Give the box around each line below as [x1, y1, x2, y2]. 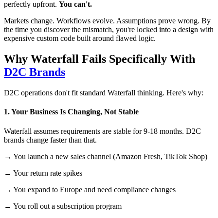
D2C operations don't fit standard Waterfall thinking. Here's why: [4, 89, 203, 97]
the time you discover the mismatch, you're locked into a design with [4, 25, 214, 34]
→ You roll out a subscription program [4, 201, 122, 210]
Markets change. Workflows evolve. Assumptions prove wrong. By [4, 17, 211, 25]
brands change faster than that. [4, 135, 97, 144]
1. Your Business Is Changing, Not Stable [4, 108, 139, 116]
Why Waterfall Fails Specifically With [4, 53, 195, 66]
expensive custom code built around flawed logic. [4, 34, 156, 43]
